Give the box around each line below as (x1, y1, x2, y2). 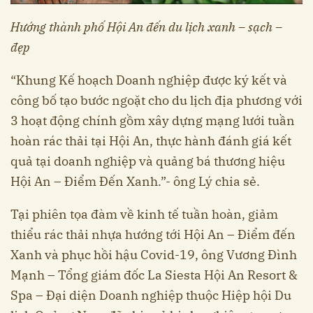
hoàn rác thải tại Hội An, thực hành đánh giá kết (10, 132, 291, 149)
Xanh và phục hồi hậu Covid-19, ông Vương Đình (10, 246, 297, 263)
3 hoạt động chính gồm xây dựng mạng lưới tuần (10, 112, 295, 129)
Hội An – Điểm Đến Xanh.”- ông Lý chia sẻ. (10, 173, 260, 189)
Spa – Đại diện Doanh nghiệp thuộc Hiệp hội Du (10, 286, 291, 303)
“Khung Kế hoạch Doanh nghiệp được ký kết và (10, 71, 287, 88)
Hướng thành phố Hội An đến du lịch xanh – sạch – (10, 18, 282, 35)
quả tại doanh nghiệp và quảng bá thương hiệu (10, 152, 285, 169)
